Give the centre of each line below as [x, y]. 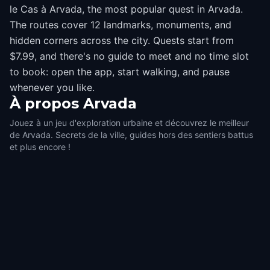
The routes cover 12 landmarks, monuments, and [121, 25]
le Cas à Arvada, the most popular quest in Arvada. [126, 9]
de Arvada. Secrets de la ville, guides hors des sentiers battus [131, 135]
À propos [44, 103]
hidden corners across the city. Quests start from [122, 40]
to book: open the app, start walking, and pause [120, 72]
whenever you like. [52, 87]
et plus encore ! [40, 147]
